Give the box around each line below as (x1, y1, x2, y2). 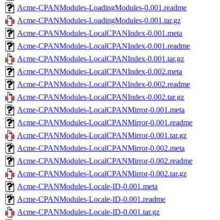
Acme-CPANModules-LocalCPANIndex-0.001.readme (17, 41, 190, 50)
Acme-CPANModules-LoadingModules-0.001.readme (17, 3, 187, 12)
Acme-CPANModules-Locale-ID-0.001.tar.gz (17, 207, 160, 216)
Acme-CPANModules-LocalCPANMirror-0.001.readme (17, 118, 192, 127)
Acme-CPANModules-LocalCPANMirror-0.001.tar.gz (17, 131, 187, 139)
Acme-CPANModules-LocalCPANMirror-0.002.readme (17, 156, 192, 165)
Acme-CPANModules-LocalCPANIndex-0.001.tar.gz (17, 54, 184, 63)
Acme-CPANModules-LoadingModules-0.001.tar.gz (17, 16, 181, 25)
